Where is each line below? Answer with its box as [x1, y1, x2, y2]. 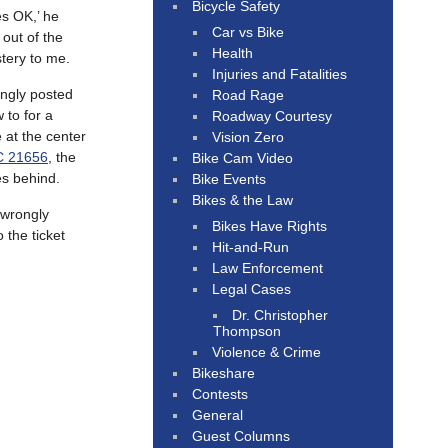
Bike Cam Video [192, 149, 294, 166]
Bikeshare [192, 364, 256, 381]
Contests [192, 385, 249, 402]
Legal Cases [212, 280, 292, 297]
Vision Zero [212, 128, 285, 145]
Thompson [213, 322, 281, 339]
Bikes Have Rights [212, 217, 328, 234]
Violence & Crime [212, 343, 322, 360]
